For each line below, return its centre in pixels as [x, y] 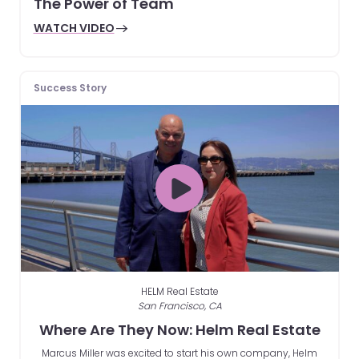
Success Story [70, 88]
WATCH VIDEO [74, 28]
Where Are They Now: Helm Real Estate [179, 329]
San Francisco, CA [179, 305]
